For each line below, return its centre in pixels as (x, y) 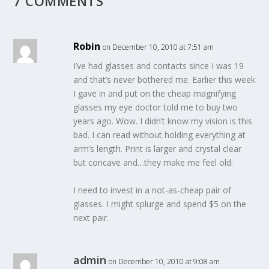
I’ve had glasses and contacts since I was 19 (159, 66)
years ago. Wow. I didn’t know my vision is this (163, 121)
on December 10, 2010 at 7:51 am (159, 47)
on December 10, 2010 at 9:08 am (165, 261)
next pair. (91, 217)
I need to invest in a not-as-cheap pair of (153, 190)
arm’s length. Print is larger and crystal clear (158, 149)
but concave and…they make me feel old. (153, 163)
